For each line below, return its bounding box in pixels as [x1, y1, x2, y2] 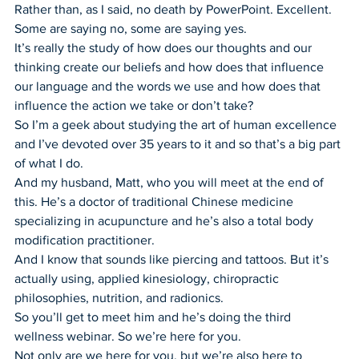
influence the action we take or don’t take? [14, 98, 253, 112]
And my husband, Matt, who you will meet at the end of [14, 175, 327, 189]
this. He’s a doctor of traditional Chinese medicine [14, 194, 296, 208]
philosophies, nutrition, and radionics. [14, 290, 224, 305]
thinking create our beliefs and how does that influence [14, 59, 327, 74]
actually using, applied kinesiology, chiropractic [14, 271, 282, 285]
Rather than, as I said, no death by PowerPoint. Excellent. [14, 2, 335, 16]
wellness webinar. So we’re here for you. [14, 329, 241, 343]
